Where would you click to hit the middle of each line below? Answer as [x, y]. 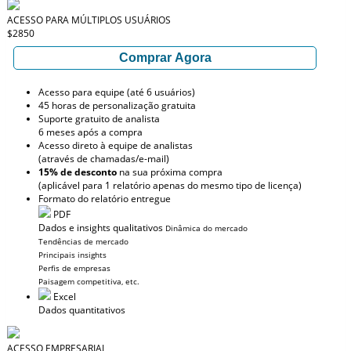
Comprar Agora [165, 58]
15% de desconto [78, 172]
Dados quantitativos [82, 310]
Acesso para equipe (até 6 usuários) [117, 92]
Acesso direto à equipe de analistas [116, 145]
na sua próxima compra [170, 172]
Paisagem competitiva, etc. [89, 281]
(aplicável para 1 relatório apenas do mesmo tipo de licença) [170, 185]
